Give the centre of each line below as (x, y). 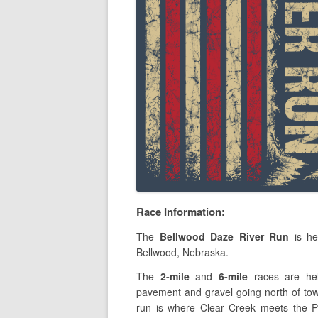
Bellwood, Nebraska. (182, 252)
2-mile (175, 276)
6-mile (233, 276)
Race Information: (181, 212)
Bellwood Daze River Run (224, 237)
